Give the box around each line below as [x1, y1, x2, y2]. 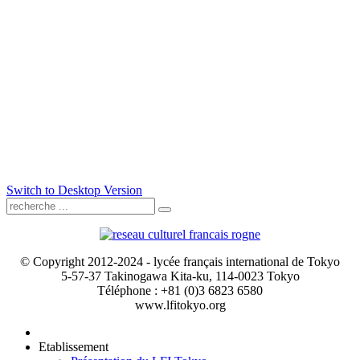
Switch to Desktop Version [6, 183, 142, 198]
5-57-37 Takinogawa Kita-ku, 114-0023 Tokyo [60, 269, 300, 284]
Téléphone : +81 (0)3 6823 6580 [97, 284, 263, 298]
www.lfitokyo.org [134, 298, 226, 313]
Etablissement [39, 340, 108, 354]
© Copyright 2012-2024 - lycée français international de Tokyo [20, 255, 340, 269]
